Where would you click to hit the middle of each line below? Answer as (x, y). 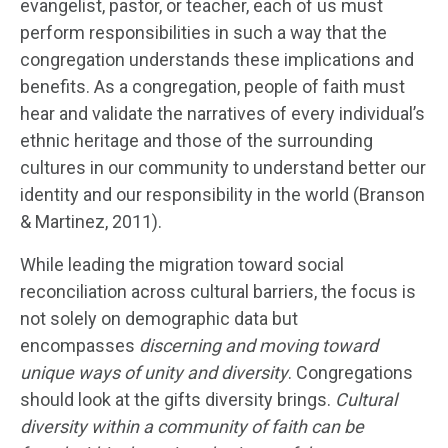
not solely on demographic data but (159, 318)
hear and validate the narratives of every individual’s (222, 113)
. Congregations (350, 372)
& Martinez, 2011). (93, 221)
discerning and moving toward (258, 345)
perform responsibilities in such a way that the (203, 32)
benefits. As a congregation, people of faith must (212, 86)
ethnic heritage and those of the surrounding (196, 140)
